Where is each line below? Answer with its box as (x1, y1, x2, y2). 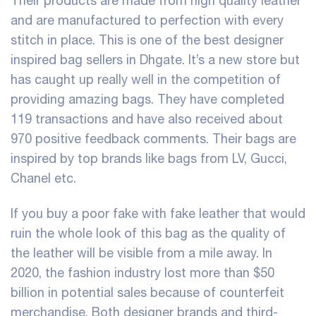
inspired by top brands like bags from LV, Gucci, (11, 151, 287, 166)
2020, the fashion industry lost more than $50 (11, 265, 274, 280)
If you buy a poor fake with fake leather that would (11, 205, 305, 221)
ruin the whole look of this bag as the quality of (11, 225, 286, 241)
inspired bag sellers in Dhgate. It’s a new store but (11, 52, 300, 68)
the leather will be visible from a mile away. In (11, 245, 272, 260)
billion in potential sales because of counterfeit (11, 284, 284, 300)
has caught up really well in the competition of (11, 72, 281, 87)
